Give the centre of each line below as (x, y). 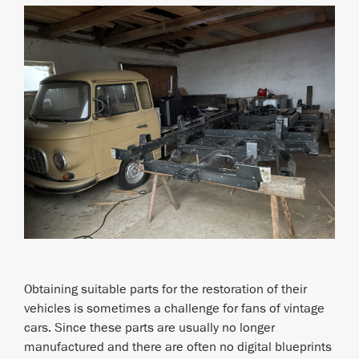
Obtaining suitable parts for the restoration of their (165, 290)
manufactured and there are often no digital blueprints (178, 347)
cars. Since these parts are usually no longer (149, 328)
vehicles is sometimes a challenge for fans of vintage (174, 309)
